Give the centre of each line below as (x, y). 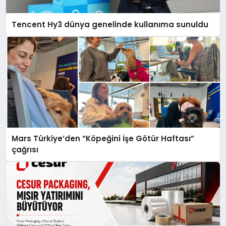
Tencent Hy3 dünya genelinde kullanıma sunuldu (110, 24)
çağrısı (25, 150)
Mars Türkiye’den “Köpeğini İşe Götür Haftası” (103, 139)
